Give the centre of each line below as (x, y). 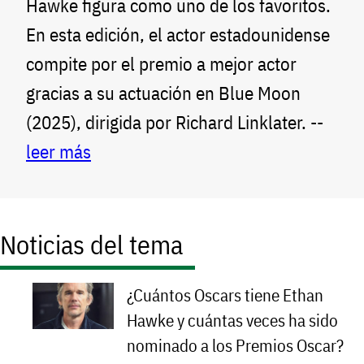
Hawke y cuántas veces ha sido (232, 321)
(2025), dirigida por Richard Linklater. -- (175, 123)
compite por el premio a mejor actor (161, 64)
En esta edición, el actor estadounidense (178, 35)
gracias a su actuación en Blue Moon (163, 93)
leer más (58, 152)
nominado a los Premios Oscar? (235, 346)
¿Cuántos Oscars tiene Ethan (225, 296)
